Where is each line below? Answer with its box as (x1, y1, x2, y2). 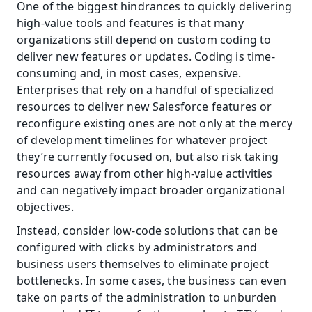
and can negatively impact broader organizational (17, 182, 285, 198)
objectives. (17, 199, 74, 214)
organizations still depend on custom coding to (17, 32, 272, 47)
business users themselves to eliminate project (17, 256, 270, 272)
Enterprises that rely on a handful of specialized (17, 82, 274, 97)
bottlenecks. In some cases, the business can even (17, 273, 286, 288)
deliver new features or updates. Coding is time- (17, 49, 275, 64)
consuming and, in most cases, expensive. (17, 65, 242, 81)
